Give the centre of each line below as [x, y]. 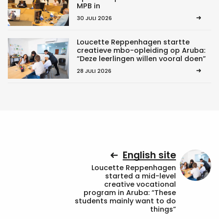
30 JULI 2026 [94, 18]
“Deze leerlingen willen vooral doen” [141, 58]
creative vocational [140, 185]
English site [149, 155]
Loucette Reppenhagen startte [133, 42]
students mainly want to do [125, 201]
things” [163, 209]
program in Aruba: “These [130, 193]
